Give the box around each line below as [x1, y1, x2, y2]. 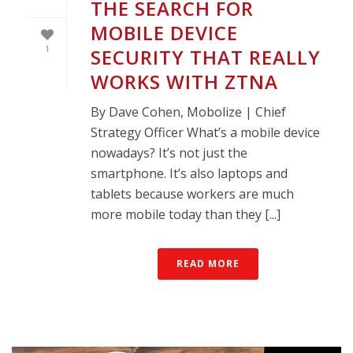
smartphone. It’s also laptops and [91, 165, 288, 183]
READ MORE [176, 257, 240, 271]
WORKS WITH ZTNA [91, 69, 278, 95]
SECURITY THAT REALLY [91, 44, 321, 71]
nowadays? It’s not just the [91, 144, 247, 162]
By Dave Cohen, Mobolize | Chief [91, 103, 286, 121]
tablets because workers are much [91, 185, 294, 203]
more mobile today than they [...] [91, 206, 281, 224]
